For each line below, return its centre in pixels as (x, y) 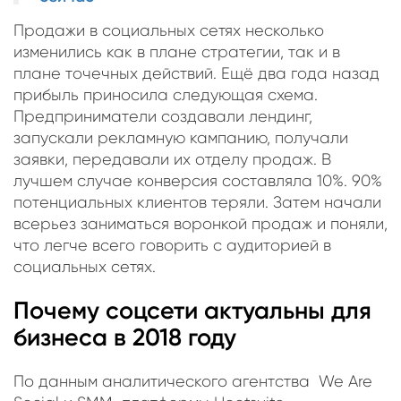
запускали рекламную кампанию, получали (181, 137)
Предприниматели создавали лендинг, (163, 116)
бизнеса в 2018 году (125, 337)
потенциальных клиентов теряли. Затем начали (197, 202)
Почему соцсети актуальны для (192, 311)
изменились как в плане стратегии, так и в (177, 51)
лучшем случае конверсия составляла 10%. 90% (198, 180)
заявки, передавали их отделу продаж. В (172, 159)
